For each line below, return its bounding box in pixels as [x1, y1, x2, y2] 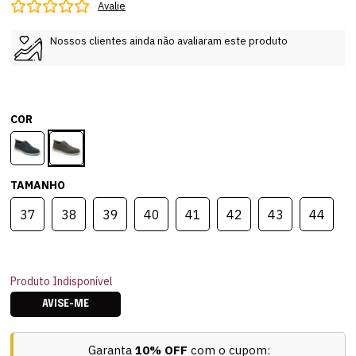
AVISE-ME [42, 300, 90, 309]
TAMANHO [10, 178, 66, 192]
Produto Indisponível [10, 274, 114, 288]
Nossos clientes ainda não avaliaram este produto [50, 34, 288, 48]
